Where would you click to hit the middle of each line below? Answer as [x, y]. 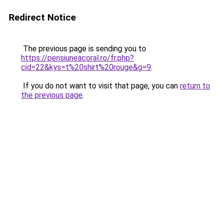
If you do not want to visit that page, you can [100, 86]
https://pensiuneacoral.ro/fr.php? [77, 58]
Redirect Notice [42, 17]
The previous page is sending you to [84, 49]
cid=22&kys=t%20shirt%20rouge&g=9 [86, 67]
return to [195, 86]
